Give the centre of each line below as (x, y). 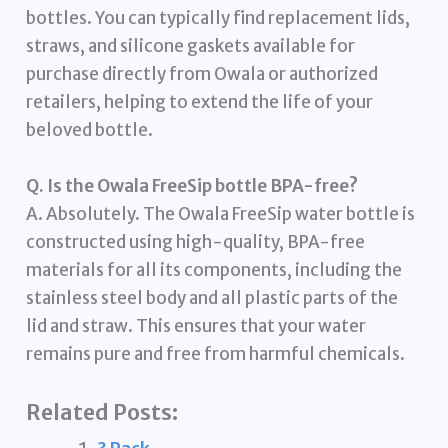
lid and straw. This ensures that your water (196, 325)
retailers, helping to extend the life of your (200, 102)
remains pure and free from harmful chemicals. (216, 353)
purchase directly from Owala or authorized (202, 74)
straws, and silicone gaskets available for (191, 46)
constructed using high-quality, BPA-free (196, 241)
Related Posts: (102, 412)
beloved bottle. (90, 130)
